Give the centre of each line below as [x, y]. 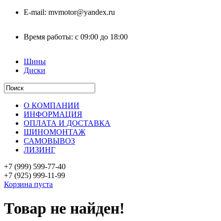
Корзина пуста [28, 184]
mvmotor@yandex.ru [82, 12]
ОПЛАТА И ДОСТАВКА [67, 123]
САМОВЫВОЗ [49, 141]
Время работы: [49, 37]
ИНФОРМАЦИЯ [53, 114]
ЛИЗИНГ [39, 150]
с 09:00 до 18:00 [101, 37]
